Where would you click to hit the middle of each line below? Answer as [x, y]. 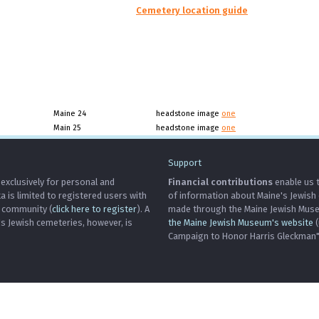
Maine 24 [70, 114]
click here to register [94, 209]
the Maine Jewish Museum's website [241, 222]
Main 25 [67, 128]
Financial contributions [220, 182]
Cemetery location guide [192, 10]
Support [185, 162]
